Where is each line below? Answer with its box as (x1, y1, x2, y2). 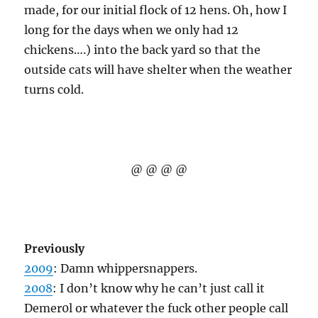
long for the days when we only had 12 (24, 23, 239, 37)
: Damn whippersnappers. (53, 261, 198, 275)
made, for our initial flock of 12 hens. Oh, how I (24, 3, 287, 17)
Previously (24, 241, 85, 256)
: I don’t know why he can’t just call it (53, 281, 265, 295)
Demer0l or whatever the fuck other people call (24, 301, 289, 315)
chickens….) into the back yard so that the (24, 43, 261, 57)
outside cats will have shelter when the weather (24, 62, 292, 77)
